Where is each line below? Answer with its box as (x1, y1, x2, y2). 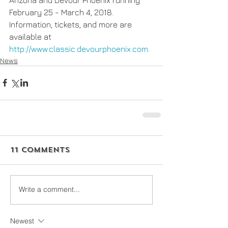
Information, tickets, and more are (9, 19, 134, 29)
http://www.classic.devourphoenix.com (9, 44, 148, 53)
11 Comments (10, 145, 70, 155)
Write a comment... (19, 185, 80, 194)
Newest (10, 216, 34, 225)
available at (9, 32, 53, 41)
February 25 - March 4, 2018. (9, 7, 116, 17)
